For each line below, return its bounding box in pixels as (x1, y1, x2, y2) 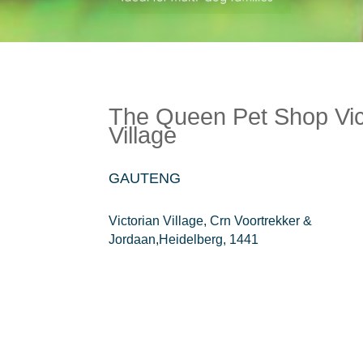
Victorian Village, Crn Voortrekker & (109, 214, 313, 228)
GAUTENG (109, 169, 181, 186)
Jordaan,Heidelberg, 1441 (109, 233, 259, 247)
